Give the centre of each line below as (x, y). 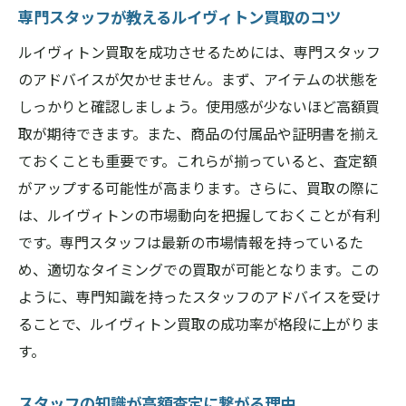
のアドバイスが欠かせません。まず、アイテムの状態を (198, 79)
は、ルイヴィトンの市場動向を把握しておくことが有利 (199, 215)
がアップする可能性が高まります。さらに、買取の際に (198, 188)
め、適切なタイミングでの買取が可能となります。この (198, 269)
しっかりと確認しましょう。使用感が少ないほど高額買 (199, 106)
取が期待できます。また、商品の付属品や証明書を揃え (198, 133)
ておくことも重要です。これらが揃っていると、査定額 (198, 160)
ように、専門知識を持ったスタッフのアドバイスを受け (199, 296)
